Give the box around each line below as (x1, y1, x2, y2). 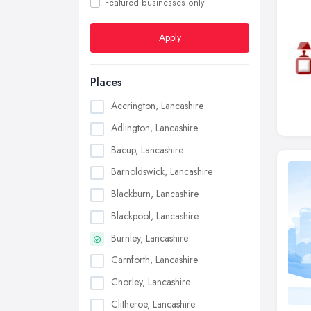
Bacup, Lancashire (111, 142, 183, 157)
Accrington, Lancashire (111, 99, 203, 112)
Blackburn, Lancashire (111, 187, 199, 201)
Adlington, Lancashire (111, 120, 198, 135)
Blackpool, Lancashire (111, 208, 199, 223)
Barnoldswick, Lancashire (111, 165, 212, 179)
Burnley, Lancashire (111, 230, 188, 245)
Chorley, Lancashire (111, 275, 190, 289)
